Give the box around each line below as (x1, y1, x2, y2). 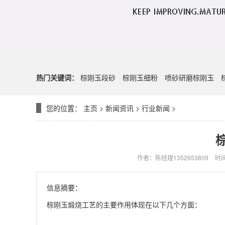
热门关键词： (36, 72, 78, 82)
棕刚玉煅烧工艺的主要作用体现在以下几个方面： (47, 199, 201, 209)
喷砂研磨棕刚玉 (165, 72, 214, 82)
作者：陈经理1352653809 (137, 153, 208, 162)
